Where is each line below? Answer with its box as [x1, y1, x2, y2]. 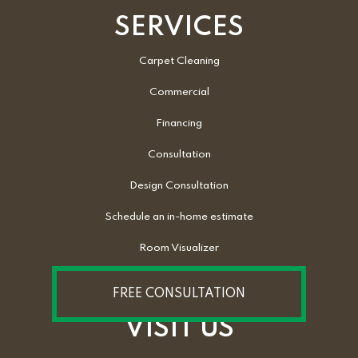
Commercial [149, 86, 209, 97]
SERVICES [114, 14, 244, 42]
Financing [156, 117, 202, 129]
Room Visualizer [139, 242, 219, 253]
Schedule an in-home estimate [105, 211, 253, 222]
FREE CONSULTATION [113, 287, 245, 300]
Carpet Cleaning [138, 55, 220, 66]
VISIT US [124, 315, 234, 343]
